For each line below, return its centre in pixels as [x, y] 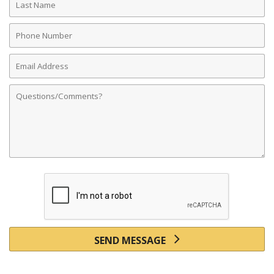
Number [28, 40]
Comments [34, 88]
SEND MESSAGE [131, 240]
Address [28, 71]
